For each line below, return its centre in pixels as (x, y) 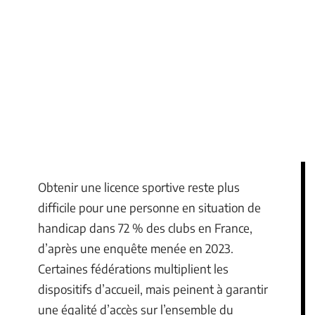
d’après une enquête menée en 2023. (136, 248)
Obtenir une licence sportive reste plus (139, 187)
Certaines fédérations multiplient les (133, 269)
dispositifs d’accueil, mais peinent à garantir (153, 289)
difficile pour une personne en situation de (149, 207)
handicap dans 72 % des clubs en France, (145, 228)
